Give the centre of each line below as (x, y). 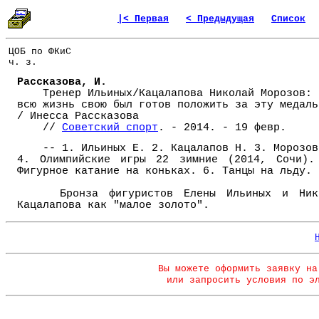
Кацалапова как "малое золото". (113, 205)
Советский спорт (110, 128)
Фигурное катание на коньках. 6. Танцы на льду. (164, 171)
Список (288, 19)
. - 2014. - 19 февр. (222, 128)
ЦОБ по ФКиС (40, 52)
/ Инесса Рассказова (78, 116)
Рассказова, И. (62, 82)
